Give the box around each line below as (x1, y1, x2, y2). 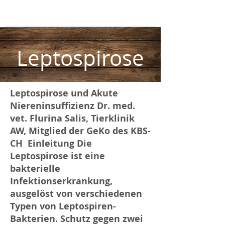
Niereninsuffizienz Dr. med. (10, 99, 135, 112)
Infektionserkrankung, (10, 175, 113, 187)
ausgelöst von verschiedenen (10, 187, 142, 200)
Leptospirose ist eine (10, 150, 105, 162)
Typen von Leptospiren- (10, 200, 116, 212)
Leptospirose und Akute (10, 87, 118, 99)
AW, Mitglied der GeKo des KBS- (10, 125, 151, 137)
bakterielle (10, 162, 60, 175)
